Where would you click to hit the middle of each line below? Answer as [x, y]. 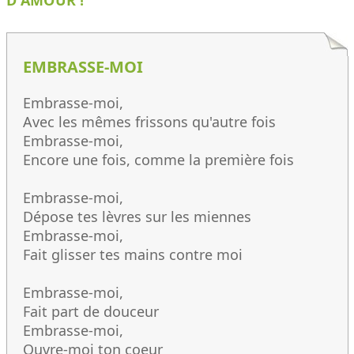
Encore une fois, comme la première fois [158, 159]
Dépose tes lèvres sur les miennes [137, 216]
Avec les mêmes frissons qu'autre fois [149, 121]
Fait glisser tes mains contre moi [133, 254]
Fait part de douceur [91, 311]
